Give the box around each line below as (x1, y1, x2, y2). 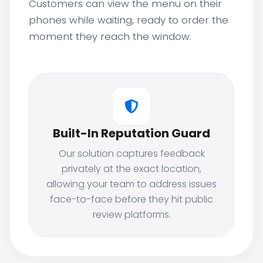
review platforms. (92, 208, 171, 221)
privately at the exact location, (62, 162, 201, 176)
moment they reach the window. (29, 29, 191, 43)
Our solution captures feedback (58, 147, 205, 160)
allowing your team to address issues (46, 177, 217, 191)
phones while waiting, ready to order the (29, 13, 228, 27)
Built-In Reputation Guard (53, 125, 210, 141)
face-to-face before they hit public (50, 193, 213, 206)
